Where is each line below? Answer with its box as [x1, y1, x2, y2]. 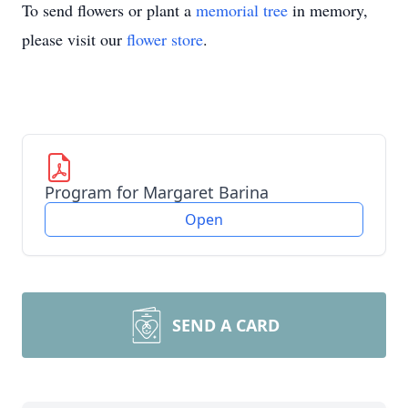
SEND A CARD [172, 314, 280, 336]
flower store [127, 28, 203, 50]
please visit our [22, 28, 127, 50]
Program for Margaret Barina [45, 181, 269, 203]
